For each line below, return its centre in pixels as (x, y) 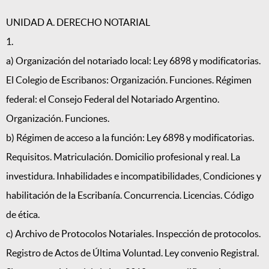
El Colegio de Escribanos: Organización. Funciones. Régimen (129, 80)
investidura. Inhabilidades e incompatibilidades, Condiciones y (134, 176)
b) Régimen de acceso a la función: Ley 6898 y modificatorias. (130, 138)
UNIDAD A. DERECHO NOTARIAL (78, 23)
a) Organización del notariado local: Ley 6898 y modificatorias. (133, 61)
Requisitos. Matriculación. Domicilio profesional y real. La (123, 157)
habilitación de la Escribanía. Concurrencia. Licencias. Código (130, 195)
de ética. (23, 215)
